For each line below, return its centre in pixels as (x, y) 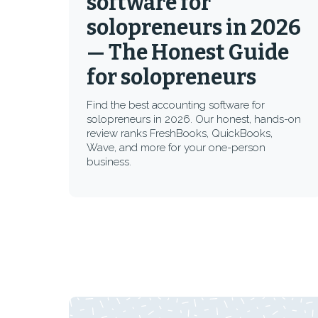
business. (109, 162)
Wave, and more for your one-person (176, 148)
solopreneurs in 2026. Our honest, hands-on (194, 119)
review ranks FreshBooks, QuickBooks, (180, 133)
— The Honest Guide (188, 53)
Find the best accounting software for (176, 105)
